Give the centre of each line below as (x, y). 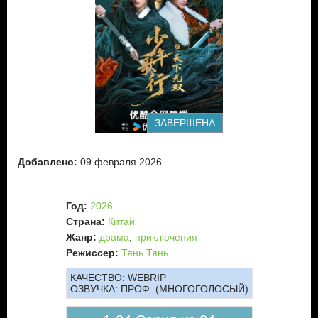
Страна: (85, 222)
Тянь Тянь (144, 253)
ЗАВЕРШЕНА (185, 123)
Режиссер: (92, 253)
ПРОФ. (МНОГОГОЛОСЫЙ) (184, 289)
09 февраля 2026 (120, 162)
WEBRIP (145, 278)
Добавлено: (48, 162)
